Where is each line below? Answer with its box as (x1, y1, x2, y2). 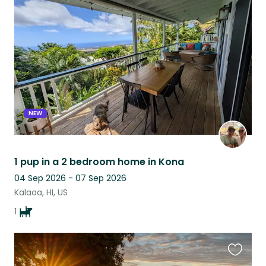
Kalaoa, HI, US (14, 186, 68, 198)
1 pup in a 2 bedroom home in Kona (14, 154, 184, 169)
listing (227, 20, 254, 34)
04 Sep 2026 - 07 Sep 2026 (14, 172, 126, 184)
